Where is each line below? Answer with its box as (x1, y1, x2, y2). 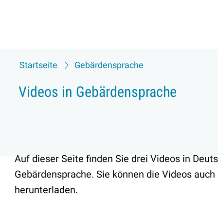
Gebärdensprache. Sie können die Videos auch (15, 168, 215, 181)
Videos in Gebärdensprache (18, 83, 177, 100)
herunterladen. (15, 184, 78, 196)
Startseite (19, 60, 57, 70)
